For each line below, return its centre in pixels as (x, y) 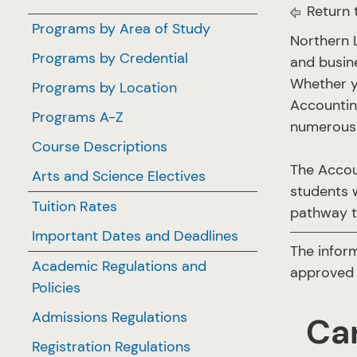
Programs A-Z (78, 117)
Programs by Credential (110, 58)
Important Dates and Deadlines (135, 236)
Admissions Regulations (110, 317)
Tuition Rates (75, 206)
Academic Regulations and (119, 266)
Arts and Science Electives (119, 176)
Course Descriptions (100, 147)
